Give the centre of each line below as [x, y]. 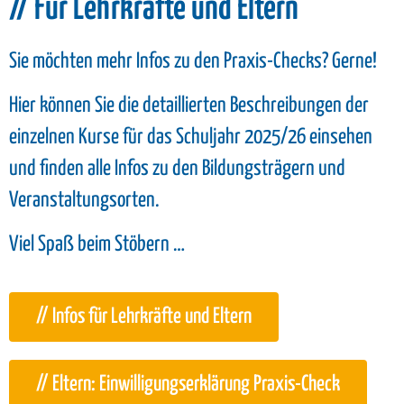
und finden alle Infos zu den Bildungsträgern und [177, 169]
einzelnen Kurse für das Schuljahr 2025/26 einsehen [191, 137]
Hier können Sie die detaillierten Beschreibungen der [189, 106]
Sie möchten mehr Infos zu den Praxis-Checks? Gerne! [193, 61]
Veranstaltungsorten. [86, 200]
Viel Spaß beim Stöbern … [97, 245]
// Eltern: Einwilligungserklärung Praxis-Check [188, 384]
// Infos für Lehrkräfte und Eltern [144, 317]
